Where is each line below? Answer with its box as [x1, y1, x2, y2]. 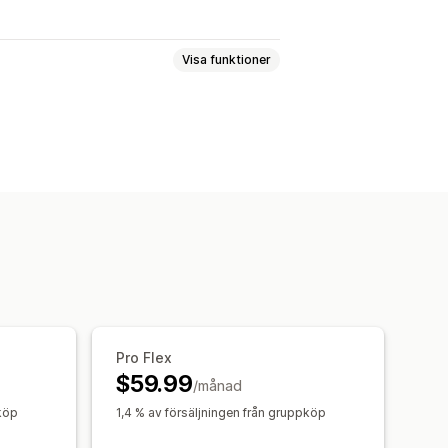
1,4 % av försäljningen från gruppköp [116, 404, 326, 420]
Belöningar [3, 125, 85, 146]
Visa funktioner [182, 52, 271, 68]
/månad [192, 376, 242, 394]
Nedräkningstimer [95, 125, 230, 146]
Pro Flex [116, 348, 172, 366]
